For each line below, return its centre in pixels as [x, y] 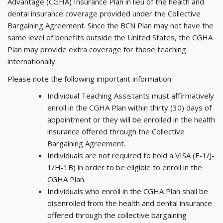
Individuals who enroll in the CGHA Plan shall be [128, 191]
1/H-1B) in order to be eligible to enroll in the [125, 167]
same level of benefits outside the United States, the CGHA [110, 38]
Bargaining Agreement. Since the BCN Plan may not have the [111, 26]
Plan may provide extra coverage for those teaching [97, 50]
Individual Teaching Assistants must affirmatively [131, 96]
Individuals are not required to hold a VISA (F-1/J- [131, 156]
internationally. [32, 61]
